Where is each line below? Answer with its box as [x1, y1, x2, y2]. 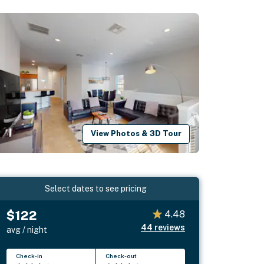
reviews [154, 222, 185, 232]
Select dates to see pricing [45, 183, 147, 193]
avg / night [6, 225, 48, 235]
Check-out [105, 252, 137, 259]
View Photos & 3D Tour [91, 129, 182, 138]
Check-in [16, 252, 43, 259]
